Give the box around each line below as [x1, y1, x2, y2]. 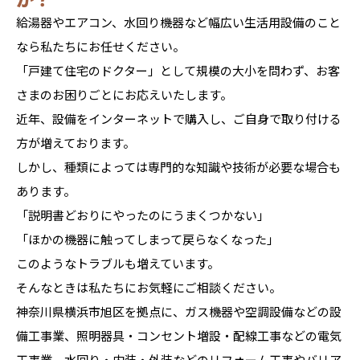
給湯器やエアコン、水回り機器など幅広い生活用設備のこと [16, 13, 341, 31]
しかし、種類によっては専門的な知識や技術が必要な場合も [16, 157, 341, 175]
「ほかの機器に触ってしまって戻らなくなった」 [16, 230, 279, 247]
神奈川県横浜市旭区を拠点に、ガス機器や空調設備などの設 [16, 302, 342, 320]
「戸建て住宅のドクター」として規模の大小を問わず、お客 [16, 61, 340, 79]
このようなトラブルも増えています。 [16, 254, 219, 272]
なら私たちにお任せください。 [16, 37, 185, 55]
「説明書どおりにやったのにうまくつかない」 [16, 206, 269, 223]
